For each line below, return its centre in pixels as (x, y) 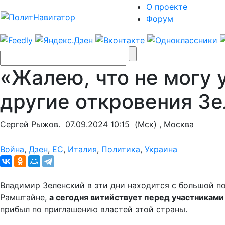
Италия (82, 149)
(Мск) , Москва (162, 124)
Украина (161, 149)
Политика (121, 149)
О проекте (167, 7)
